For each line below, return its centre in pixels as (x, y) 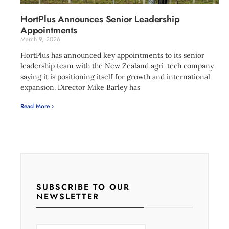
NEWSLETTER (68, 197)
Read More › (37, 106)
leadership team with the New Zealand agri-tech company (117, 66)
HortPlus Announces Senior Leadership (100, 19)
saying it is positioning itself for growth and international (115, 77)
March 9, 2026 (40, 39)
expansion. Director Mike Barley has (80, 87)
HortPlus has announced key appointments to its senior (112, 55)
